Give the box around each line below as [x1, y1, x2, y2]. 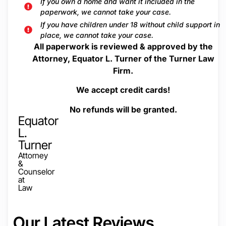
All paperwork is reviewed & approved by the [33, 41, 213, 51]
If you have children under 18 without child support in [40, 20, 220, 29]
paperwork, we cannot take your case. [40, 7, 171, 16]
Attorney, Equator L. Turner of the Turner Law [32, 53, 214, 64]
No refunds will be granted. [69, 104, 177, 115]
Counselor [18, 166, 54, 177]
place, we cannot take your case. [40, 30, 153, 39]
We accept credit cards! [76, 85, 170, 95]
